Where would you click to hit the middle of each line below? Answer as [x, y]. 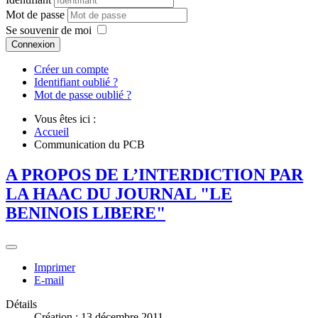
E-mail [49, 280]
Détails [21, 305]
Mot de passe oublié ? [83, 95]
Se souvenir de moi [49, 31]
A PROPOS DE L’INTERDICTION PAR [154, 175]
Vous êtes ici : [68, 119]
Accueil [51, 132]
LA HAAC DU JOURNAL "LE [119, 194]
